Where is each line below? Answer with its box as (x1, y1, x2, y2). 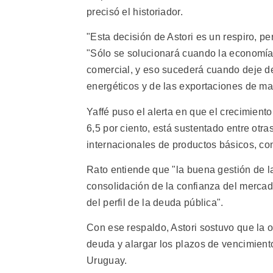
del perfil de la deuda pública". (87, 197, 224, 208)
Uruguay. (87, 255, 127, 266)
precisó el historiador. (87, 6, 183, 17)
